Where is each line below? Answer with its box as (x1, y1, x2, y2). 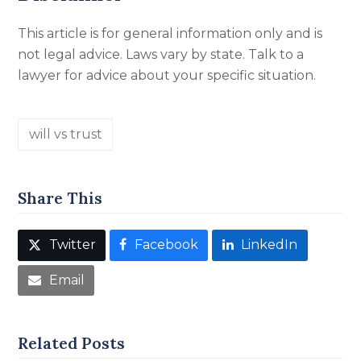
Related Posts (18, 332, 126, 353)
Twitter (48, 237, 96, 253)
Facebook (134, 237, 198, 253)
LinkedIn (241, 237, 298, 253)
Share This (18, 188, 103, 209)
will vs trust (28, 127, 102, 143)
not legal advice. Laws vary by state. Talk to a (18, 47, 305, 62)
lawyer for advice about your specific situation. (18, 68, 317, 83)
